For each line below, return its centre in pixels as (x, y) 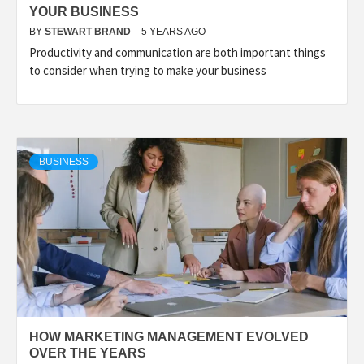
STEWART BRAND (89, 32)
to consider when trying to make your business (148, 70)
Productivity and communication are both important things (178, 52)
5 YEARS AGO (173, 32)
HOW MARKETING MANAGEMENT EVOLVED (169, 337)
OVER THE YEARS (88, 353)
